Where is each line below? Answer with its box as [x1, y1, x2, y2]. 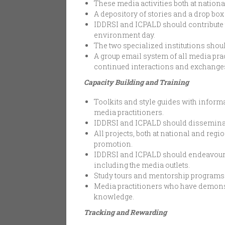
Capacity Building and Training [84, 77, 189, 87]
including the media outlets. [94, 160, 190, 170]
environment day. [94, 30, 155, 40]
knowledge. [94, 192, 134, 202]
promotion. [94, 139, 133, 149]
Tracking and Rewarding [84, 207, 167, 217]
